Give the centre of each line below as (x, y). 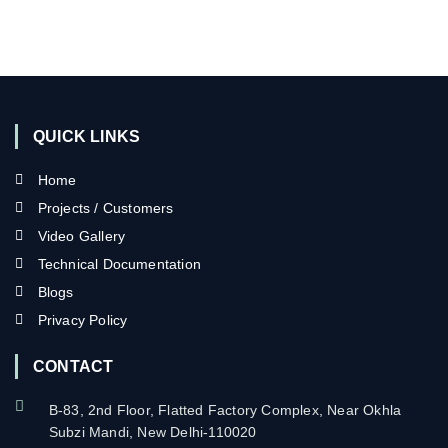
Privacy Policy (82, 320)
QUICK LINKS (87, 136)
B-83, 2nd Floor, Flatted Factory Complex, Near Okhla (225, 410)
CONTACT (73, 366)
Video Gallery (81, 236)
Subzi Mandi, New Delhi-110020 (152, 432)
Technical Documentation (119, 264)
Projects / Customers (105, 208)
